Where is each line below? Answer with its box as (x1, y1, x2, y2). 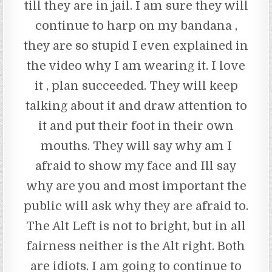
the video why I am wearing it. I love (27, 59, 245, 73)
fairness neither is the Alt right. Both (27, 239, 245, 254)
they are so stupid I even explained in (24, 39, 248, 53)
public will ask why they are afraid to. (24, 199, 248, 214)
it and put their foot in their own (38, 119, 234, 134)
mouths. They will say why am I (40, 139, 232, 154)
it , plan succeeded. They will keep (34, 79, 238, 93)
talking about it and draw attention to (25, 99, 247, 114)
